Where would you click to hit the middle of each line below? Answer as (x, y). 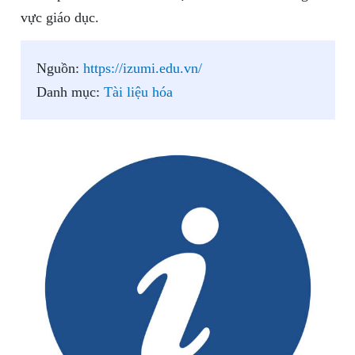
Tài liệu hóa (138, 92)
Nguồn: (59, 69)
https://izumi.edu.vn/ (142, 69)
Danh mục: (70, 92)
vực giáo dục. (59, 18)
